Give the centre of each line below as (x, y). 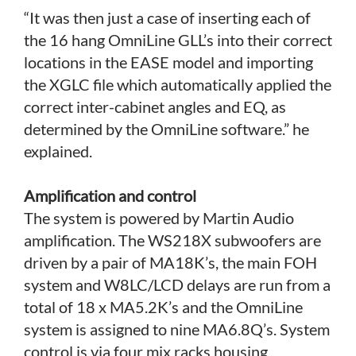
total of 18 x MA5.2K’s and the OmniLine (163, 306)
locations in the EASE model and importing (168, 62)
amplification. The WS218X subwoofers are (172, 240)
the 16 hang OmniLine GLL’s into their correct (178, 39)
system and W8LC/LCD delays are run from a (177, 284)
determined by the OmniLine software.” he (166, 128)
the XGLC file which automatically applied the (178, 84)
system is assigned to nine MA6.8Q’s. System (177, 329)
